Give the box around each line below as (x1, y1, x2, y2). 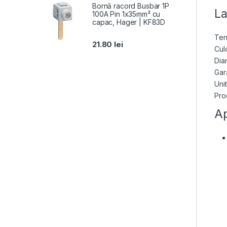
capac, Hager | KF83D (92, 17, 166, 26)
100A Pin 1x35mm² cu (92, 9, 161, 18)
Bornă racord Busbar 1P (92, 1, 169, 10)
